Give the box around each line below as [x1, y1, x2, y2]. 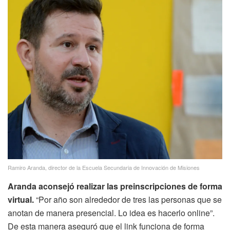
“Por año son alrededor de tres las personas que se [36, 193, 222, 205]
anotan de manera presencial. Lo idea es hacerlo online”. [8, 206, 215, 219]
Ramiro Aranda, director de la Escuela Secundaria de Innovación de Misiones [8, 163, 200, 171]
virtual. [8, 193, 36, 205]
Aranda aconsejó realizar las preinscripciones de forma [8, 180, 222, 192]
